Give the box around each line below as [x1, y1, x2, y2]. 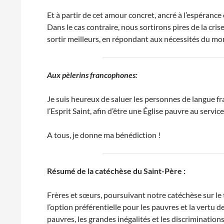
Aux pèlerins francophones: [47, 70, 138, 79]
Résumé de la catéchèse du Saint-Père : [47, 166, 186, 175]
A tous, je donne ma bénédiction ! [47, 130, 161, 139]
